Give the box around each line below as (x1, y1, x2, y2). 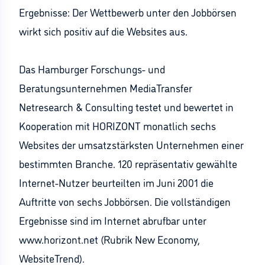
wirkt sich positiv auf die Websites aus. (19, 24, 188, 38)
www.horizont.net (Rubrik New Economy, (19, 232, 200, 246)
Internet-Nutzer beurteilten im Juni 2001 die (19, 175, 214, 189)
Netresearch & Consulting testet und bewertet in (19, 99, 234, 114)
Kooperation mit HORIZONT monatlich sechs (19, 118, 216, 132)
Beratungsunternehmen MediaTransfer (19, 80, 192, 95)
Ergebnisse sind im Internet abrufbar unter (19, 213, 206, 227)
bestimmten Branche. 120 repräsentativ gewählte (19, 156, 237, 170)
